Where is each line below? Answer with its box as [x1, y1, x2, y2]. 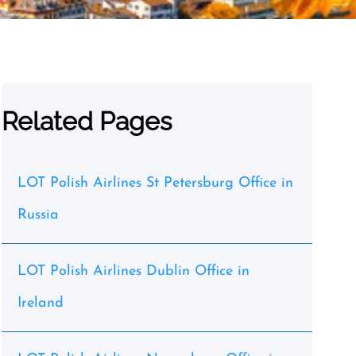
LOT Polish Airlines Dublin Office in [17, 264, 250, 279]
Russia [17, 207, 59, 222]
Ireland [17, 296, 64, 311]
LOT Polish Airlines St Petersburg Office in [17, 176, 293, 191]
